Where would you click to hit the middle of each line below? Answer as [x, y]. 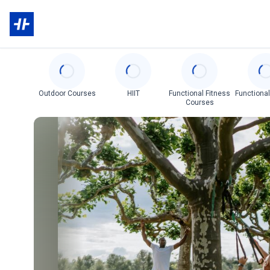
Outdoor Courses [67, 93]
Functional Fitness [200, 93]
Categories [57, 59]
